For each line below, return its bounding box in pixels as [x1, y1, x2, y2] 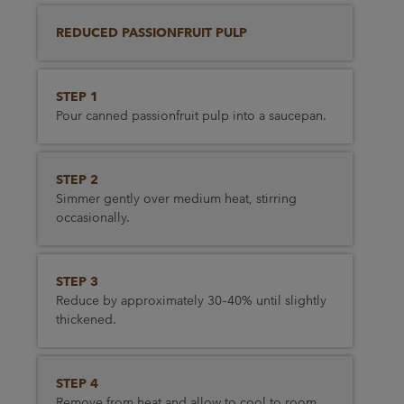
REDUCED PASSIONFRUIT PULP [55, 24, 247, 41]
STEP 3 [55, 273, 98, 289]
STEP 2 [55, 171, 98, 188]
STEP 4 [55, 375, 98, 391]
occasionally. [55, 209, 130, 225]
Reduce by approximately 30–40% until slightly [55, 292, 326, 308]
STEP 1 [55, 88, 98, 105]
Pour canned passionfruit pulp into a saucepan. [55, 107, 326, 124]
